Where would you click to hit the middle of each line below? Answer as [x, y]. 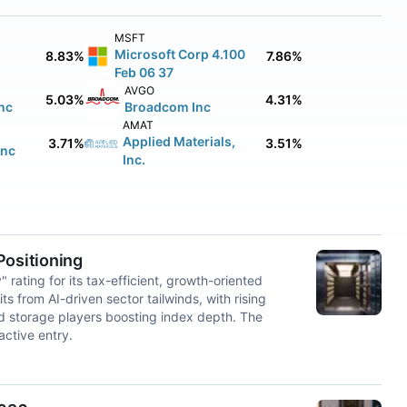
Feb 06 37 [144, 72]
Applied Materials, [179, 141]
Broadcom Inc [167, 107]
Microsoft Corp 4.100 [180, 54]
